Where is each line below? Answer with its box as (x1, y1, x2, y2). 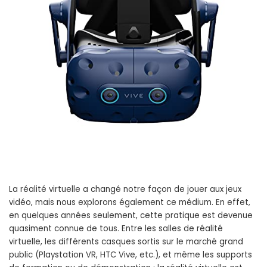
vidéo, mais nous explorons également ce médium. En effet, (9, 197, 250, 208)
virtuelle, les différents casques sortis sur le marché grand (9, 236, 243, 247)
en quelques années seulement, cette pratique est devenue (9, 210, 253, 221)
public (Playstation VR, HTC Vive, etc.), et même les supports (9, 249, 252, 260)
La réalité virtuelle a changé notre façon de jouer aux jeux (9, 184, 241, 195)
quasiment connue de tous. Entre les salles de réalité (9, 223, 223, 234)
